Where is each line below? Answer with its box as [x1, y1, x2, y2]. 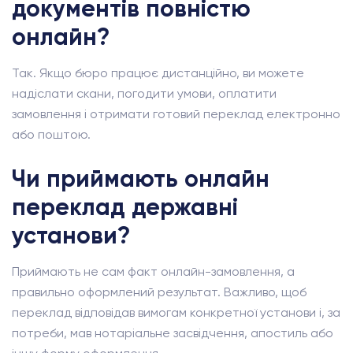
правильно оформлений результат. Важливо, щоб [12, 284, 307, 299]
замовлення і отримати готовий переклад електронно [12, 106, 340, 121]
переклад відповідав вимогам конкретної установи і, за [12, 305, 340, 320]
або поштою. [12, 127, 91, 142]
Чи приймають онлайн [12, 165, 269, 193]
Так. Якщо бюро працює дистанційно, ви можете [12, 65, 304, 80]
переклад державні [12, 193, 238, 221]
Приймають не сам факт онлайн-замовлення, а [12, 264, 295, 279]
